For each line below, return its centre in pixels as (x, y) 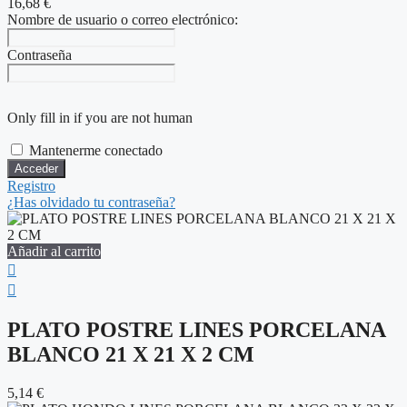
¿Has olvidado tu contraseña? (91, 203)
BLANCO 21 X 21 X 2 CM (131, 355)
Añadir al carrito (54, 252)
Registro (31, 186)
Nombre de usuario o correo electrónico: (123, 20)
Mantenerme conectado (96, 151)
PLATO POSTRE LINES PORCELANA (196, 330)
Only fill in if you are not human (100, 118)
